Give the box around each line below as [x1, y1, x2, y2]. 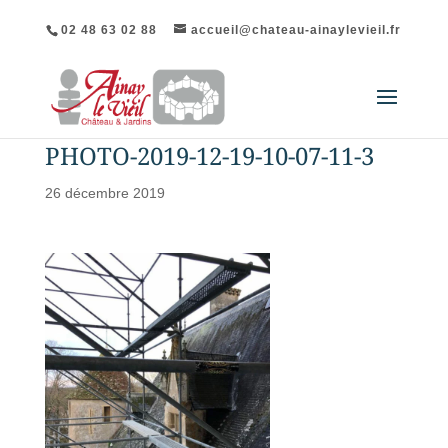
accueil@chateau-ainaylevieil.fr [191, 23, 402, 37]
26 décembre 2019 [44, 185, 165, 201]
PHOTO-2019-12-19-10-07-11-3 [44, 139, 374, 172]
